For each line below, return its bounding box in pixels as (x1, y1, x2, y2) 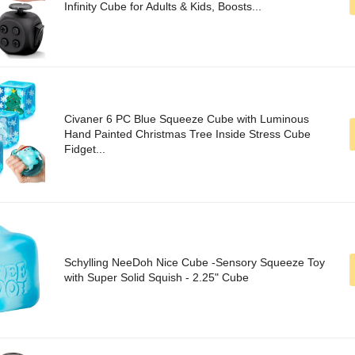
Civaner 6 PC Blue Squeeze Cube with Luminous (64, 113, 309, 126)
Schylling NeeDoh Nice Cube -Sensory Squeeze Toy (64, 256, 325, 269)
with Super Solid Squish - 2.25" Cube (64, 271, 249, 284)
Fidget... (64, 143, 105, 156)
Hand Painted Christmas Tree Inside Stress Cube (64, 128, 311, 141)
